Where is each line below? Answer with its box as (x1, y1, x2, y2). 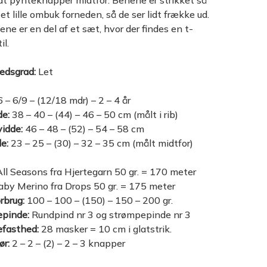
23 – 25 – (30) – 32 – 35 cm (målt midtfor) (8, 137, 193, 149)
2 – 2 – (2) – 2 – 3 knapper (9, 237, 125, 249)
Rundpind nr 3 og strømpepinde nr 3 (29, 209, 191, 221)
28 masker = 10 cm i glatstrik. (38, 223, 172, 235)
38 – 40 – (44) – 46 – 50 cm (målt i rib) (9, 108, 178, 120)
